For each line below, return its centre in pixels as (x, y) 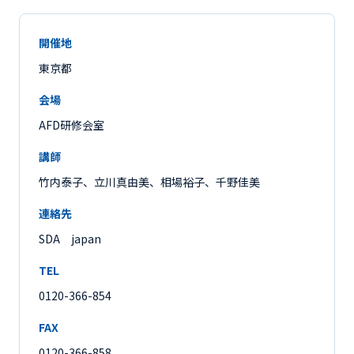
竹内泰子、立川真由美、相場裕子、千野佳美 (149, 182)
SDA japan (70, 239)
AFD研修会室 (72, 125)
